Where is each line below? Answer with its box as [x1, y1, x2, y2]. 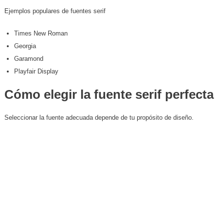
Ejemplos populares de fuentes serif [4, 7, 106, 15]
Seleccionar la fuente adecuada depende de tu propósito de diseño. [4, 114, 194, 122]
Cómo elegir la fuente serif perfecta [4, 87, 214, 102]
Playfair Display [14, 68, 58, 75]
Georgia [14, 42, 36, 50]
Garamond [14, 55, 43, 63]
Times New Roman [14, 30, 68, 37]
